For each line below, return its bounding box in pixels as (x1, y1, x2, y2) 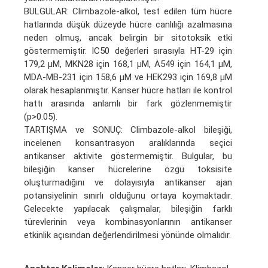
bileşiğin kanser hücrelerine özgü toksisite (24, 163, 232, 175)
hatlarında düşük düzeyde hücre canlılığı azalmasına (24, 19, 232, 30)
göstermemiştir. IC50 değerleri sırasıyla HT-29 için (24, 45, 232, 56)
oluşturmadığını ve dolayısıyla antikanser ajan (24, 176, 232, 188)
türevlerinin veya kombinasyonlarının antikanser (24, 216, 232, 227)
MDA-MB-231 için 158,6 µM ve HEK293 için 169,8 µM (24, 71, 232, 83)
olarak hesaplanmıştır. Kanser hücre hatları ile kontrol (24, 84, 232, 96)
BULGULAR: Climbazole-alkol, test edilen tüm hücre (24, 5, 232, 17)
